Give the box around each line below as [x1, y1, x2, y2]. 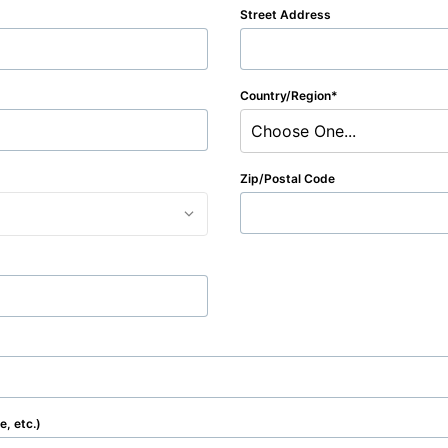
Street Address [240, 7, 331, 22]
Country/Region [240, 88, 331, 103]
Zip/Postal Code [240, 171, 335, 186]
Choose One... [251, 121, 356, 141]
